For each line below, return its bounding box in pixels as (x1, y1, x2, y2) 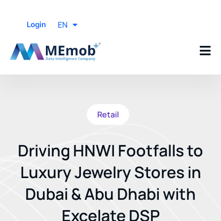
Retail (97, 109, 119, 120)
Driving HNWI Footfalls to (18, 140, 203, 162)
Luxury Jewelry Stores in (20, 161, 201, 184)
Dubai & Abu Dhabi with (25, 183, 196, 205)
